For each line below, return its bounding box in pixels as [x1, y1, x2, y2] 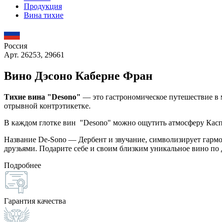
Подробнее [4, 161, 41, 169]
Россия [4, 42, 27, 50]
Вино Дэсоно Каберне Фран [4, 69, 153, 82]
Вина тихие [24, 11, 63, 19]
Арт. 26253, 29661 [4, 51, 64, 59]
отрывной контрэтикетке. [4, 101, 93, 110]
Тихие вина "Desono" [4, 92, 81, 101]
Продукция [24, 2, 62, 10]
